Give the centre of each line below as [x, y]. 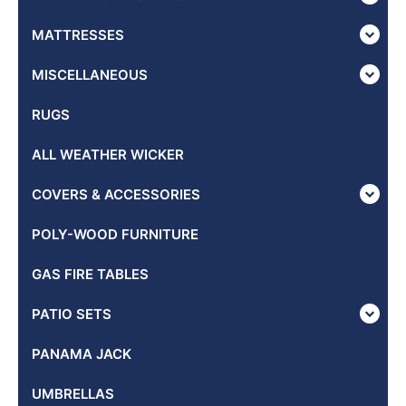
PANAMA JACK [82, 353]
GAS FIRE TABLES [90, 274]
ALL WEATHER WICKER [108, 154]
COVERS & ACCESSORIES [116, 194]
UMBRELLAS [73, 393]
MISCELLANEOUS [90, 74]
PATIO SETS [72, 314]
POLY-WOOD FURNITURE [115, 234]
